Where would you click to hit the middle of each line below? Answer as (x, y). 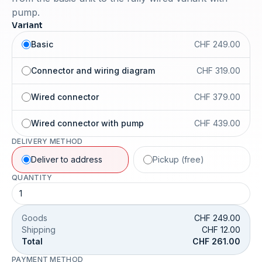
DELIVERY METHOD (47, 142)
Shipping (39, 230)
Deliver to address (67, 160)
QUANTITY (32, 178)
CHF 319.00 (218, 71)
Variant (27, 25)
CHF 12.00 (221, 230)
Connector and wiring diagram (93, 71)
